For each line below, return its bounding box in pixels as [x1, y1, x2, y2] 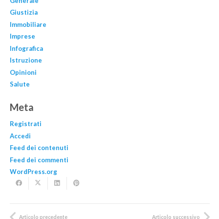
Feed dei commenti [9, 155, 68, 164]
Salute [9, 80, 30, 88]
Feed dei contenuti [9, 144, 68, 152]
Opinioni [9, 68, 37, 76]
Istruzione [9, 56, 42, 65]
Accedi [9, 131, 31, 140]
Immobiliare [9, 20, 46, 28]
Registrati [9, 120, 42, 128]
